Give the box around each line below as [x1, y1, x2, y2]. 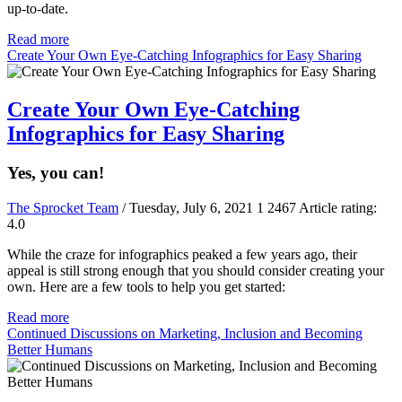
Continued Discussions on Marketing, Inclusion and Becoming [7, 326, 363, 342]
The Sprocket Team [7, 200, 118, 216]
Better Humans [7, 342, 92, 358]
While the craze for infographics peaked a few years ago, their [7, 247, 357, 263]
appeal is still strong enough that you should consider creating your [7, 263, 384, 279]
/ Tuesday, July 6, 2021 [122, 200, 253, 216]
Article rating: [296, 200, 377, 216]
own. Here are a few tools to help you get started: [7, 279, 285, 295]
